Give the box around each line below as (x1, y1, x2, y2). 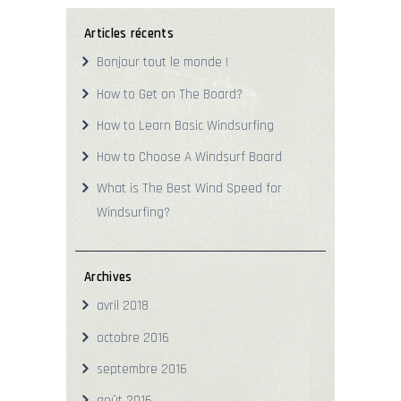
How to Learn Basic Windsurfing (97, 116, 275, 134)
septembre (97, 360, 162, 378)
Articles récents (84, 24, 174, 42)
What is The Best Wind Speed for (97, 180, 283, 198)
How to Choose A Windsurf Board (97, 149, 283, 166)
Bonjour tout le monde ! (97, 54, 229, 72)
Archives (84, 268, 132, 286)
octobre (97, 328, 144, 346)
